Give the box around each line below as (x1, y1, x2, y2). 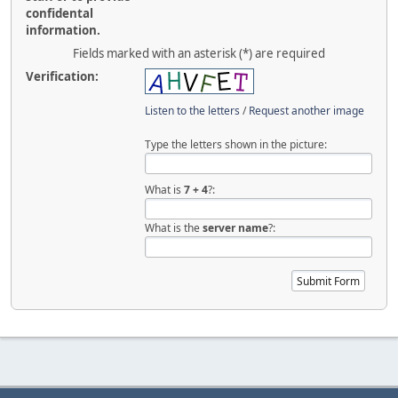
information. (26, 22, 100, 39)
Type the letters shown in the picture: (145, 136, 328, 152)
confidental (26, 5, 93, 22)
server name (203, 219, 269, 235)
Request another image (249, 102, 365, 118)
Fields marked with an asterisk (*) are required (73, 44, 325, 61)
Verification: (26, 68, 99, 84)
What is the (145, 219, 203, 235)
